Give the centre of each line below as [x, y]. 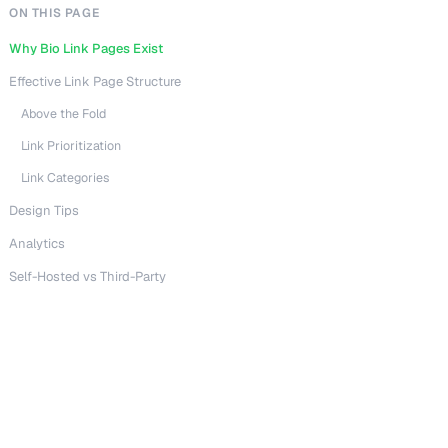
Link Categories [65, 177]
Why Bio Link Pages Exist [86, 48]
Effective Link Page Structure [95, 81]
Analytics [37, 243]
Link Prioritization [71, 145]
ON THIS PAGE [54, 13]
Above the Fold [63, 113]
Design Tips [44, 210]
